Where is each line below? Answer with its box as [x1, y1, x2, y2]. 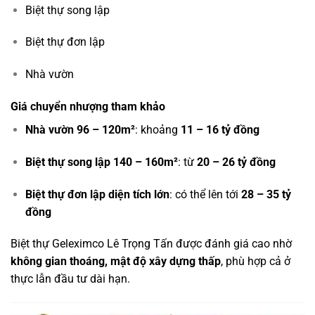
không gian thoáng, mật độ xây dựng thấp [11, 255, 221, 269]
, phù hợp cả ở [221, 255, 290, 269]
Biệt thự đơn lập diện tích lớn [25, 187, 169, 201]
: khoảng [134, 123, 181, 137]
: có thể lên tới [169, 187, 241, 201]
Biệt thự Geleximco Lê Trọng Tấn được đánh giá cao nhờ [11, 237, 292, 251]
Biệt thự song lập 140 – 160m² [25, 155, 178, 169]
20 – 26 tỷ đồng [196, 155, 276, 169]
